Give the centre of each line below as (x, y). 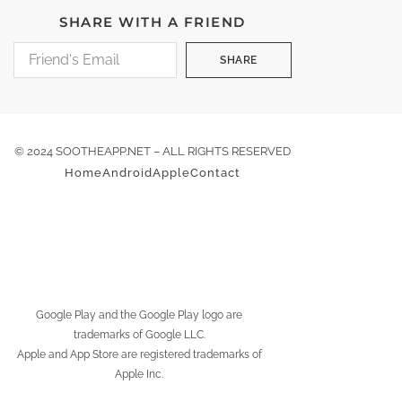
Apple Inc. (139, 375)
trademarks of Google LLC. (139, 335)
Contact (215, 173)
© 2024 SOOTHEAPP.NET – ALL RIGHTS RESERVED (153, 152)
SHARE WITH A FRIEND (153, 22)
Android (127, 173)
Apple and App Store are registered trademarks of (139, 355)
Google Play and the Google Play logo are (139, 315)
